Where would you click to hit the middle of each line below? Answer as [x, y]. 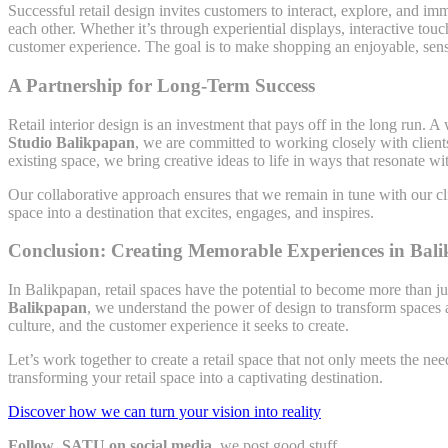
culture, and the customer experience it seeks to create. [178, 326]
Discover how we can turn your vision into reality [164, 412]
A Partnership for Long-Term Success [161, 85]
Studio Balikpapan [71, 142]
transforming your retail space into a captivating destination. [195, 378]
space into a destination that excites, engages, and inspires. [191, 212]
